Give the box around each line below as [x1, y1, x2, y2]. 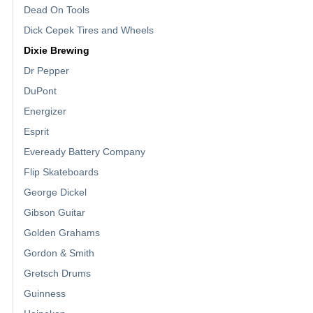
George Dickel [24, 186, 87, 198]
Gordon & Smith [24, 247, 94, 259]
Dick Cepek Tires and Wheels [24, 24, 154, 36]
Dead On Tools [24, 3, 89, 15]
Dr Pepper [24, 64, 69, 76]
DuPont [24, 85, 57, 96]
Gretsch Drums [24, 267, 91, 279]
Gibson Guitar [24, 206, 85, 218]
